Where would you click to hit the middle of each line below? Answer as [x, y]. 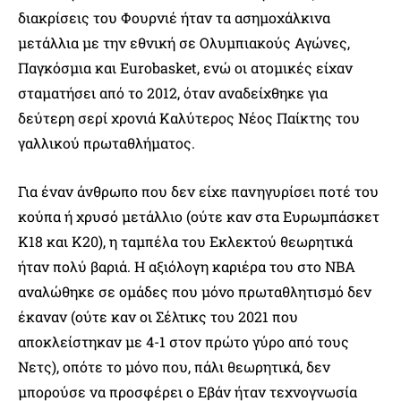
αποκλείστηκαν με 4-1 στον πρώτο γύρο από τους [183, 341]
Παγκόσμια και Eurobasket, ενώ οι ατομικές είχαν [185, 67]
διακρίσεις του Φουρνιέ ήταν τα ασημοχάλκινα [174, 17]
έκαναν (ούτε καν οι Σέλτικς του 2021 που [158, 316]
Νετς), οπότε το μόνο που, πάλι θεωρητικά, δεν [174, 366]
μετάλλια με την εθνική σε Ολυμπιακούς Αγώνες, [184, 42]
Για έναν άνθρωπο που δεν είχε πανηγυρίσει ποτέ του [198, 191]
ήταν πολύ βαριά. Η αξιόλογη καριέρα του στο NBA [187, 266]
